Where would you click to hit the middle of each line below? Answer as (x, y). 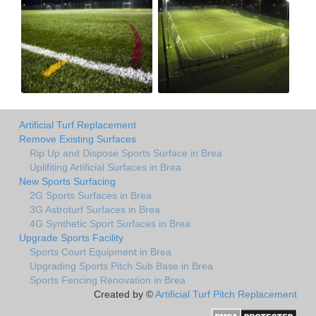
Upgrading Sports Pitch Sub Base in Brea (121, 266)
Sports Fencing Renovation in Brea (108, 280)
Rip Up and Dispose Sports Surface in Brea (126, 153)
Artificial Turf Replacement (78, 124)
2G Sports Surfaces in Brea (91, 195)
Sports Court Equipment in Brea (101, 251)
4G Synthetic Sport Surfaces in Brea (110, 223)
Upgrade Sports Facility (71, 237)
